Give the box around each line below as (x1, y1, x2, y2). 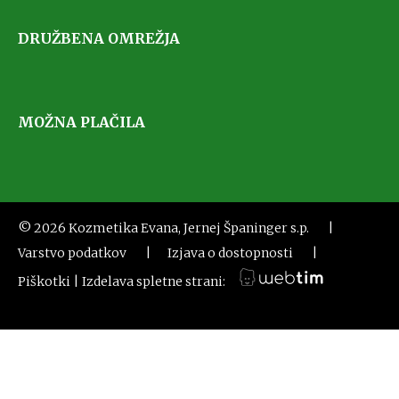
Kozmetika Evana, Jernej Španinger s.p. (69, 220, 328, 237)
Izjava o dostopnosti (167, 245, 293, 262)
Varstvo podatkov (18, 245, 126, 262)
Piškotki (18, 273, 70, 290)
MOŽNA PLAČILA (18, 113, 145, 132)
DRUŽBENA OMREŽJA (18, 29, 180, 48)
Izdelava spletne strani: (82, 273, 225, 290)
